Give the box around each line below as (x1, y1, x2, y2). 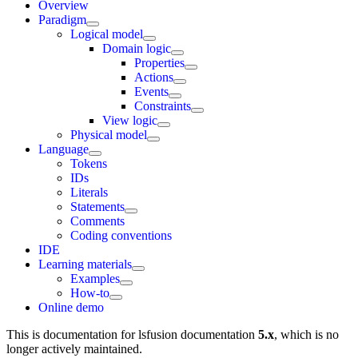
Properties (134, 56, 185, 70)
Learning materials (38, 257, 132, 271)
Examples (70, 272, 120, 285)
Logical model (70, 27, 143, 41)
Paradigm (38, 13, 86, 26)
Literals (70, 185, 108, 199)
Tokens (70, 157, 107, 170)
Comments (70, 214, 125, 228)
